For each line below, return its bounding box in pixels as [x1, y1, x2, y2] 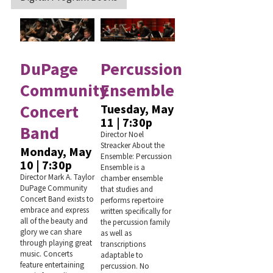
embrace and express [20, 205, 89, 216]
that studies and [101, 184, 154, 195]
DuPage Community [20, 183, 87, 194]
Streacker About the [101, 140, 165, 151]
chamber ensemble [101, 173, 163, 184]
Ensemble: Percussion [101, 151, 172, 162]
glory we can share [20, 227, 82, 238]
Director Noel [101, 129, 144, 140]
